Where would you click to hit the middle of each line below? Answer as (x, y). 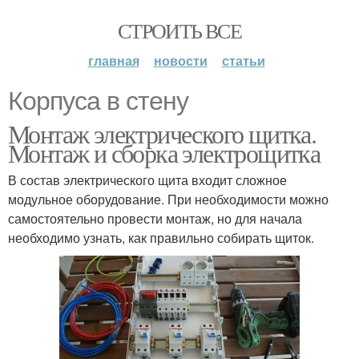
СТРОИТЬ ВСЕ (179, 30)
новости (180, 61)
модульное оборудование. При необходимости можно (168, 199)
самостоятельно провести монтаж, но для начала (155, 218)
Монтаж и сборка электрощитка (164, 153)
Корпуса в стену (98, 101)
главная (113, 61)
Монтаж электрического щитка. (162, 133)
